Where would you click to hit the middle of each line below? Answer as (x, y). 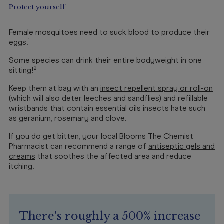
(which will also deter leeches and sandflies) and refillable (108, 98)
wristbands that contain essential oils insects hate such (107, 108)
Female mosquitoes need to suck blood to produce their (109, 32)
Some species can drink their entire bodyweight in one (105, 60)
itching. (21, 166)
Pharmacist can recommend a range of (79, 146)
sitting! (21, 70)
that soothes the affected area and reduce (113, 156)
